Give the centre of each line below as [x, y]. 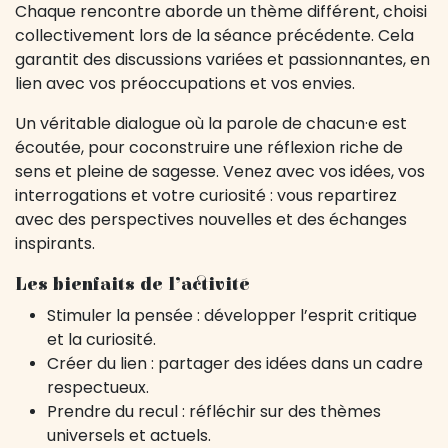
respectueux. [98, 387]
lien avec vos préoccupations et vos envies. [185, 83]
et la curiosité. [101, 339]
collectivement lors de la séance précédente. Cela [214, 35]
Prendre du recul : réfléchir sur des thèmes [214, 411]
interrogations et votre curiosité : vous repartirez [206, 195]
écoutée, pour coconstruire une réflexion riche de [209, 147]
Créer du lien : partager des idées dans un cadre [235, 363]
